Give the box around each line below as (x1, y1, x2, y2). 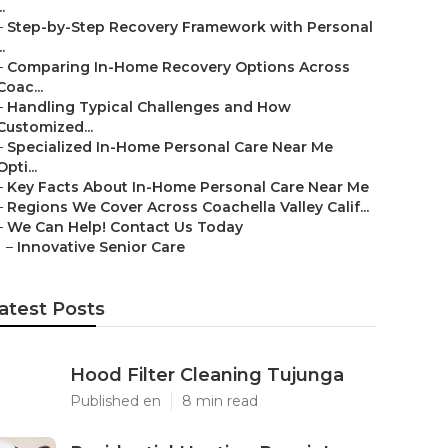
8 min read (182, 392, 258, 410)
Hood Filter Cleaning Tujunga (70, 364, 344, 386)
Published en (70, 392, 161, 410)
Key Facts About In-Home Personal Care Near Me (7, 178, 369, 196)
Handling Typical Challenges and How (7, 98, 291, 116)
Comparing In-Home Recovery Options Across (7, 58, 350, 76)
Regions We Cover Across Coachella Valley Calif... (7, 198, 369, 216)
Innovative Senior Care (17, 238, 185, 256)
